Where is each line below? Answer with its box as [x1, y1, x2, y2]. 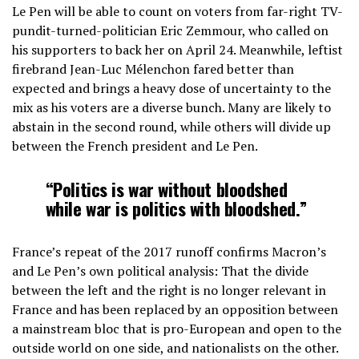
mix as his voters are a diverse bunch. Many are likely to [12, 98, 331, 116]
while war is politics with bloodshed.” [45, 194, 307, 221]
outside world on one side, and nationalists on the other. [12, 338, 338, 357]
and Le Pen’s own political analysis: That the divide [12, 261, 309, 280]
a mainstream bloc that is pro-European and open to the [12, 319, 341, 337]
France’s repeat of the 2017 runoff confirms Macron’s [12, 242, 326, 260]
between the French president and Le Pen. [12, 136, 258, 155]
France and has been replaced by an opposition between [12, 300, 338, 318]
